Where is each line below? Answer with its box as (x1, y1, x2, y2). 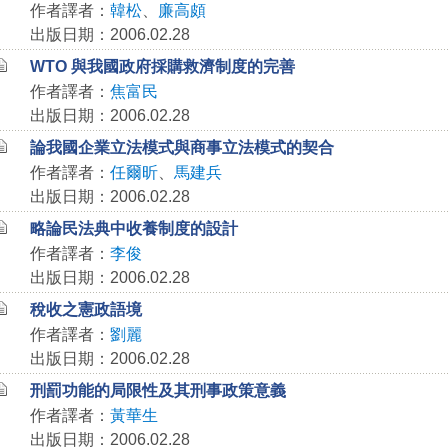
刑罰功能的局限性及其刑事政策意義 (29, 382, 286, 399)
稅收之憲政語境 (29, 301, 142, 318)
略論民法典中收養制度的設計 (29, 220, 238, 237)
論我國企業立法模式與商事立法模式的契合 (29, 139, 334, 156)
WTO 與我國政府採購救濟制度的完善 (29, 58, 295, 75)
